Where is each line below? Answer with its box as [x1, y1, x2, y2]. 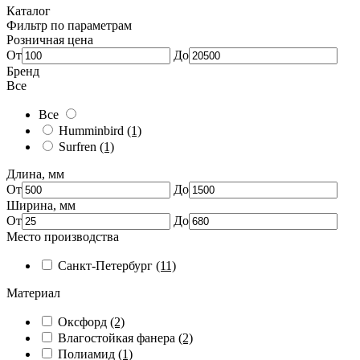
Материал [6, 286, 60, 300]
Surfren [59, 140, 100, 153]
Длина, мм [6, 167, 64, 181]
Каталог [6, 4, 51, 18]
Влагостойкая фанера [58, 331, 178, 345]
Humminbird [59, 124, 127, 137]
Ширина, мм [6, 198, 76, 212]
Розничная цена [6, 33, 93, 47]
